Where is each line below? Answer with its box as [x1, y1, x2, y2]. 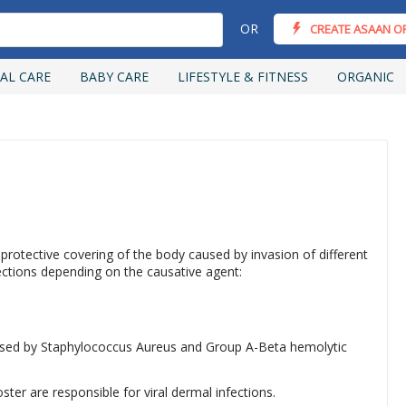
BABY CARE [80, 68, 149, 85]
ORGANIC [337, 68, 394, 85]
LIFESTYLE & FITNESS [178, 68, 308, 85]
